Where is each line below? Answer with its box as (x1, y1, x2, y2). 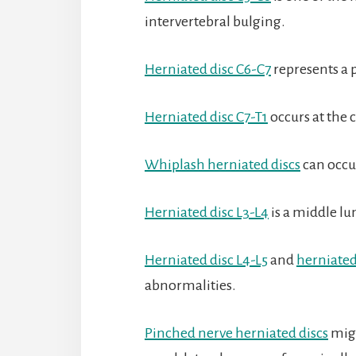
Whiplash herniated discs (145, 156, 300, 172)
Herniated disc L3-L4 (145, 203, 269, 220)
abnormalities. (145, 277, 236, 293)
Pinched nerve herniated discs (145, 324, 328, 341)
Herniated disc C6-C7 (145, 60, 271, 77)
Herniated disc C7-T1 (145, 108, 268, 125)
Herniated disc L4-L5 (145, 251, 268, 268)
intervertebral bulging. (145, 13, 285, 29)
